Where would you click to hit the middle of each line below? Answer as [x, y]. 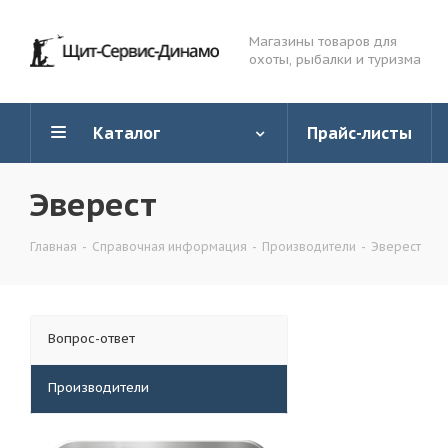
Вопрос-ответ [91, 338]
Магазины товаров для [323, 41]
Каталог [126, 133]
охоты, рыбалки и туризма [335, 59]
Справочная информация [169, 246]
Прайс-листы [359, 133]
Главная [53, 246]
